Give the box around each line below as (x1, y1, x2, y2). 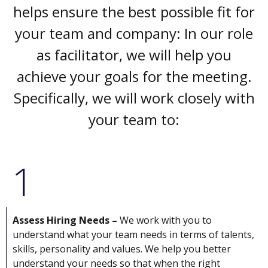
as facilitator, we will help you (36, 44, 232, 65)
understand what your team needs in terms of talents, (13, 228, 254, 242)
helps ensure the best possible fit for (13, 1, 255, 22)
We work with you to (117, 214, 212, 227)
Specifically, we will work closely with (13, 87, 255, 108)
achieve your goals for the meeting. (16, 66, 252, 86)
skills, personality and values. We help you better (13, 242, 231, 256)
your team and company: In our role (15, 23, 253, 43)
